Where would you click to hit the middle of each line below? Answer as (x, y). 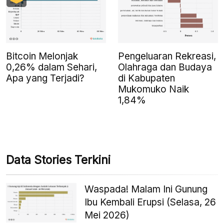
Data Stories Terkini (58, 160)
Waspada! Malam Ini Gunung (146, 189)
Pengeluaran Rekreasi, (167, 56)
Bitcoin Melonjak (42, 56)
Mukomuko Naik (153, 89)
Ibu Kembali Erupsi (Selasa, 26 (150, 202)
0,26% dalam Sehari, (51, 67)
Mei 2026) (107, 215)
